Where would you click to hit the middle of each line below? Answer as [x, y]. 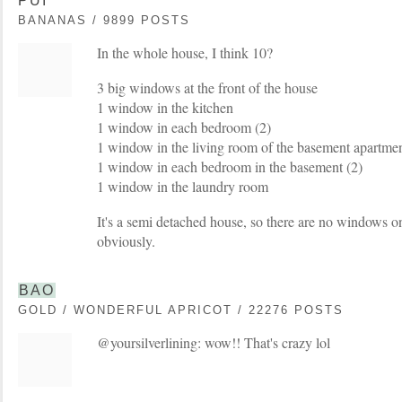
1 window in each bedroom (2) [184, 127]
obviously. [126, 241]
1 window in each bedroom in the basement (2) [230, 166]
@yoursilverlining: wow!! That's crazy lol [214, 342]
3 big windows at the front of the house [207, 87]
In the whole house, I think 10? [185, 52]
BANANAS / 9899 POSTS [104, 20]
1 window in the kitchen [165, 107]
